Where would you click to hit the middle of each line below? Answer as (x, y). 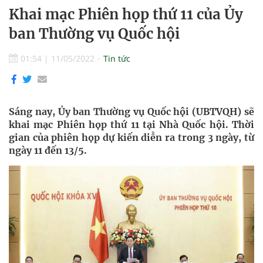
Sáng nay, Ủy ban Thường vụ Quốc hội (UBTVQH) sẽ (131, 112)
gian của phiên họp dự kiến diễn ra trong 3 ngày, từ (131, 137)
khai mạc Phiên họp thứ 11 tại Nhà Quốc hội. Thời (131, 124)
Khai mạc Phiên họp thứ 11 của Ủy (126, 14)
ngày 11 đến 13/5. (48, 150)
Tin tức (117, 58)
